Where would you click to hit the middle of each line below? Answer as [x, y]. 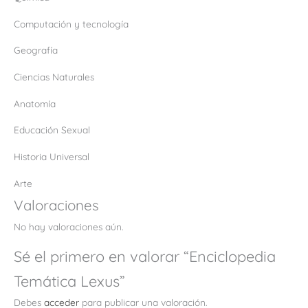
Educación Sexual [52, 130]
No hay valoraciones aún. [68, 226]
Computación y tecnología [71, 23]
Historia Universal [52, 156]
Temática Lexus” [69, 281]
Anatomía [35, 103]
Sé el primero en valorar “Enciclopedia [145, 256]
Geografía [36, 50]
